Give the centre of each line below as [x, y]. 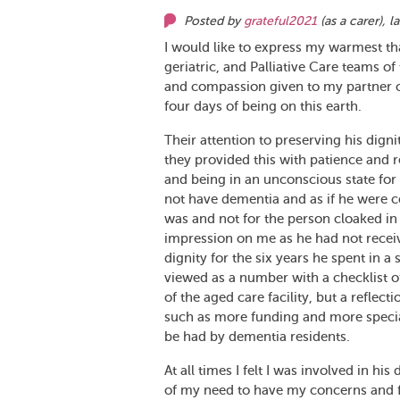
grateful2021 [280, 21]
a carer [359, 21]
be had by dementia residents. [259, 337]
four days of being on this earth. [263, 106]
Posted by [214, 21]
